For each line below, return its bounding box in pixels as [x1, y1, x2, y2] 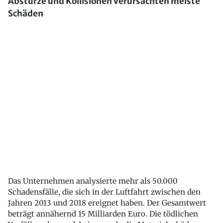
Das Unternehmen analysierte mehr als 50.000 [8, 176, 178, 186]
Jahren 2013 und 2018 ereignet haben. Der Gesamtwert [8, 198, 206, 208]
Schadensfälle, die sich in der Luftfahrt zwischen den [8, 187, 201, 197]
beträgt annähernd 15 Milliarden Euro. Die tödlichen [8, 209, 198, 219]
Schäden [8, 8, 43, 19]
